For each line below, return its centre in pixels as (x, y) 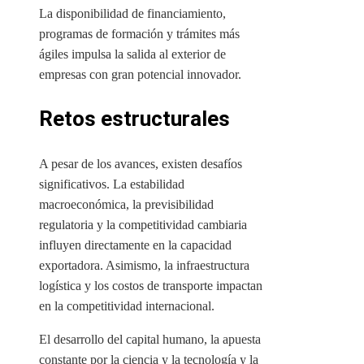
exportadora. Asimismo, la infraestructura (144, 266)
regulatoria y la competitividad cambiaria (143, 225)
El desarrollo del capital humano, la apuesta (150, 340)
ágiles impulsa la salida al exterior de (132, 54)
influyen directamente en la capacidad (135, 245)
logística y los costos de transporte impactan (151, 286)
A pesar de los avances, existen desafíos (141, 164)
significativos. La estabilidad (112, 184)
